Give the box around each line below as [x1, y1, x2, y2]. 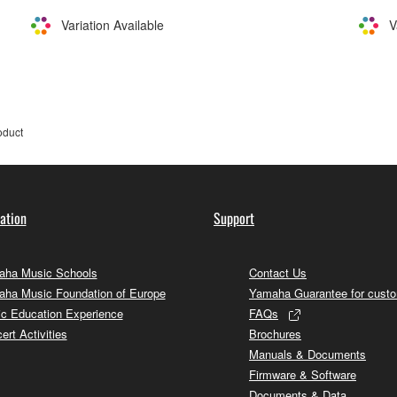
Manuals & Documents [249, 345, 366, 362]
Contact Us [249, 263, 307, 281]
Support [214, 206, 254, 229]
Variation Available [60, 16, 164, 35]
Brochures [249, 324, 301, 342]
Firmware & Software [249, 365, 356, 383]
